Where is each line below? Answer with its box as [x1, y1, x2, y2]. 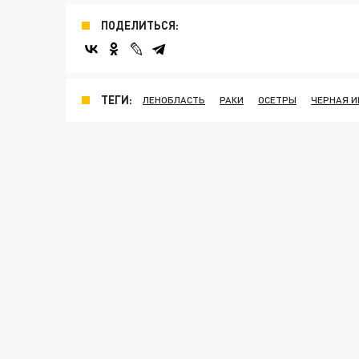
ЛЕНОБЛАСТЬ [143, 94, 205, 107]
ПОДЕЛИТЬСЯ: [101, 18, 179, 33]
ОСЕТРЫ [258, 94, 296, 107]
